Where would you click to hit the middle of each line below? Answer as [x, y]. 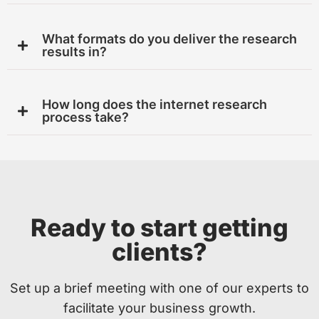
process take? [85, 117]
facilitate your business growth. [159, 308]
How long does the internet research [155, 104]
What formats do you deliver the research [169, 38]
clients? [159, 252]
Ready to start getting [159, 228]
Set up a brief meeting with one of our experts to [159, 288]
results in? [74, 51]
